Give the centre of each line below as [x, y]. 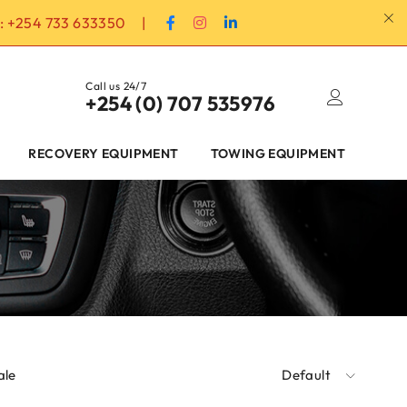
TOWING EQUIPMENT [278, 153]
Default [306, 374]
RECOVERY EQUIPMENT [104, 153]
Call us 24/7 [116, 85]
